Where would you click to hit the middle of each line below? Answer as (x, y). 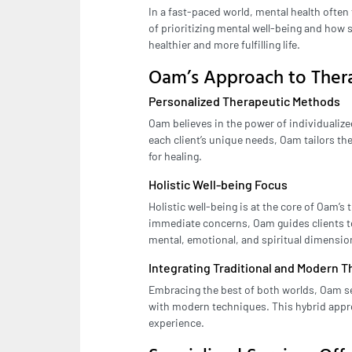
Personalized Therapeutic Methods (244, 101)
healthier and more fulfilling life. (224, 45)
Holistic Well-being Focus (218, 185)
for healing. (175, 156)
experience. (176, 323)
